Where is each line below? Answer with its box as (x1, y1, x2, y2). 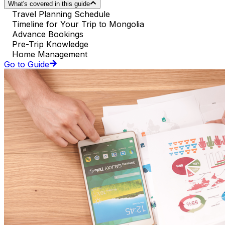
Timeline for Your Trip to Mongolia (12, 19, 144, 30)
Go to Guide (4, 59, 49, 70)
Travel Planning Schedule (12, 9, 110, 20)
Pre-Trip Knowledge (12, 39, 88, 50)
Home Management (12, 49, 87, 60)
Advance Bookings (12, 29, 83, 40)
